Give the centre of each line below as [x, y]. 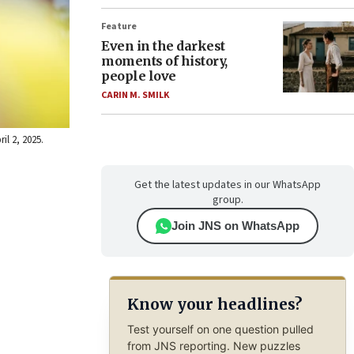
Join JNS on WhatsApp [235, 226]
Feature [119, 26]
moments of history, [164, 61]
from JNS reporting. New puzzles [213, 345]
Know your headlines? [214, 305]
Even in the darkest [163, 46]
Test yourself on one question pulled [220, 329]
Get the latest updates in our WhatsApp [228, 185]
